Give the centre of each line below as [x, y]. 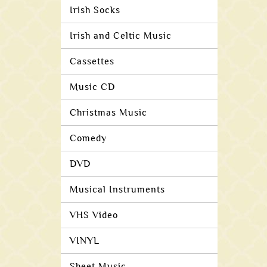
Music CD [92, 87]
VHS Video [94, 215]
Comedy [88, 138]
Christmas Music [108, 113]
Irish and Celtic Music [121, 36]
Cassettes [92, 61]
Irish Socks [95, 10]
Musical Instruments [117, 190]
